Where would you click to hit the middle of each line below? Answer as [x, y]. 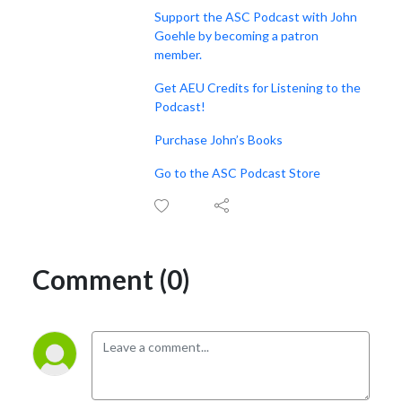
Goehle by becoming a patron [236, 35]
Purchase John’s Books [218, 139]
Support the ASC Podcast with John [256, 16]
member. [178, 54]
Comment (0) [111, 279]
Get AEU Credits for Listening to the [258, 87]
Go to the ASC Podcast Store [237, 172]
